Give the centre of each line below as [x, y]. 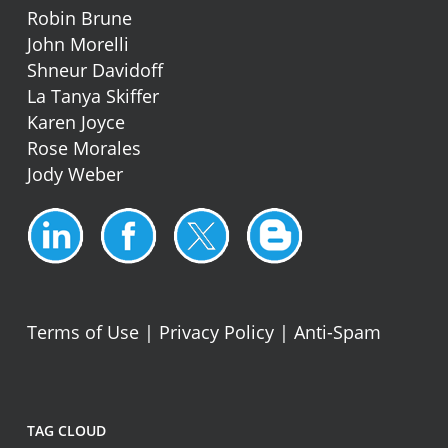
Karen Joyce [75, 121]
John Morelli [77, 43]
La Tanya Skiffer [92, 95]
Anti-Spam [337, 331]
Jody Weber [74, 173]
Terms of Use [82, 331]
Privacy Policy [216, 331]
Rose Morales [83, 147]
